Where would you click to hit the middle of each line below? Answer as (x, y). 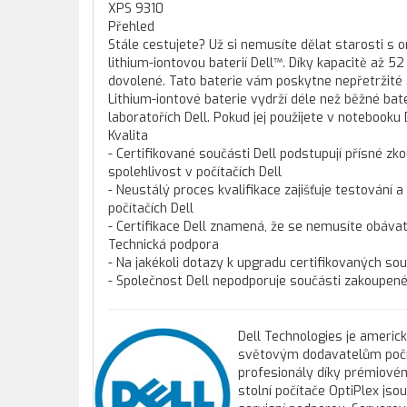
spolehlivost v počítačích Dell (195, 172)
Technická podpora (164, 245)
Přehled (131, 27)
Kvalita (128, 136)
